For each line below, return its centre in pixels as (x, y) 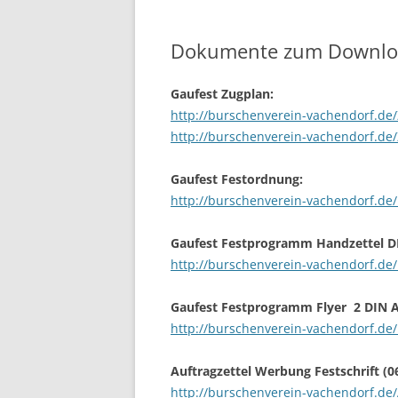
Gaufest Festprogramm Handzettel (277, 243)
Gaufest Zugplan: (222, 94)
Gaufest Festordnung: (237, 179)
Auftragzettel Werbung (241, 371)
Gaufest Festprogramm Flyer (260, 307)
